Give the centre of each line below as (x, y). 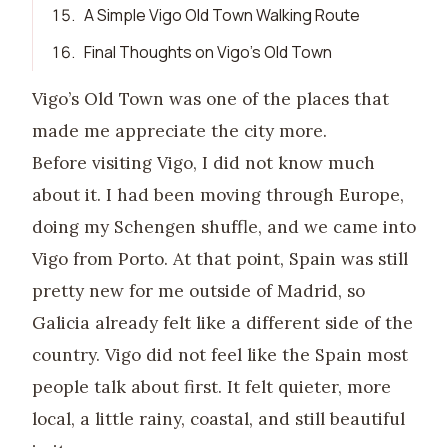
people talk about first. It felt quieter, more (211, 387)
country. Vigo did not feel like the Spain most (220, 355)
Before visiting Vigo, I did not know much (203, 163)
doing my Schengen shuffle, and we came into (224, 227)
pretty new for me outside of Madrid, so (198, 291)
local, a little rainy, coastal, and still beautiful (218, 419)
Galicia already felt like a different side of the (222, 323)
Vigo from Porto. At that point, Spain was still (220, 259)
